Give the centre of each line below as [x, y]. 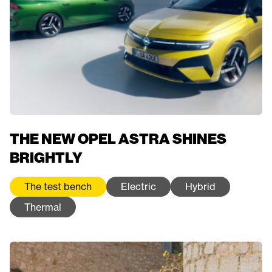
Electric [138, 187]
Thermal [43, 207]
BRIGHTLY [46, 157]
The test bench [58, 187]
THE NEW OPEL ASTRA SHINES [118, 138]
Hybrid [200, 187]
